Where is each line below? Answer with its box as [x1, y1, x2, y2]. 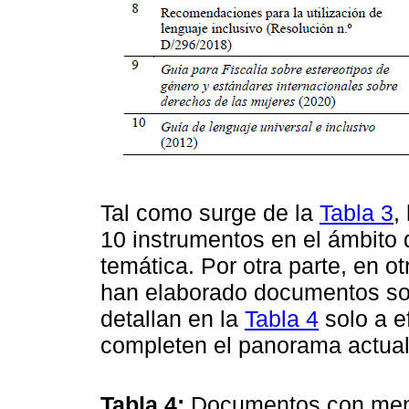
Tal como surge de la [100, 199, 320, 225]
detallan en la [100, 305, 245, 331]
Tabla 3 [320, 199, 393, 225]
